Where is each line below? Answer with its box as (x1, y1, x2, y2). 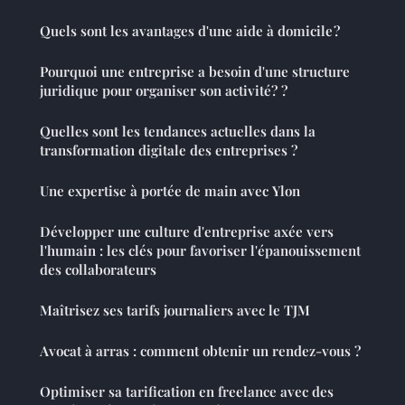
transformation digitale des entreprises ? (40, 140, 297, 159)
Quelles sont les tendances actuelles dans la (40, 121, 316, 140)
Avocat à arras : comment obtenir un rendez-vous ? (40, 341, 361, 360)
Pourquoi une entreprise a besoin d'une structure (40, 61, 350, 80)
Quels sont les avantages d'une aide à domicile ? (40, 21, 340, 40)
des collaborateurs (40, 259, 156, 278)
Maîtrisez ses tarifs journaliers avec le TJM (40, 300, 310, 319)
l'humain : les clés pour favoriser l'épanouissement (40, 240, 361, 259)
